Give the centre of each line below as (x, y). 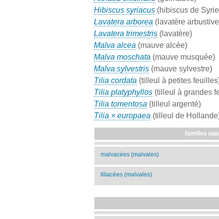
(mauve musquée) (184, 57)
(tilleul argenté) (175, 104)
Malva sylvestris (121, 69)
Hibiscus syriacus (124, 10)
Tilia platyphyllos (123, 92)
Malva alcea (115, 45)
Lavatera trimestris (126, 34)
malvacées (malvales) (130, 154)
